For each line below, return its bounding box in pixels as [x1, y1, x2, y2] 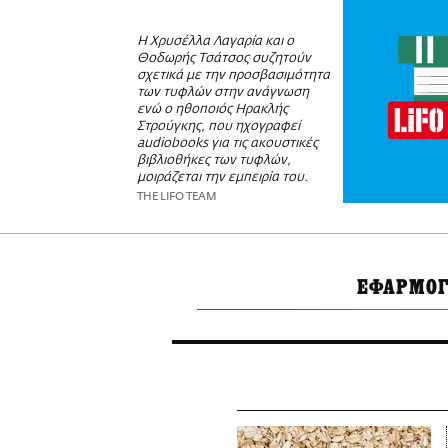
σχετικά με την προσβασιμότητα [137, 69, 330, 83]
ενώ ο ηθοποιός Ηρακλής [137, 103, 288, 117]
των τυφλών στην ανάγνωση [137, 86, 309, 100]
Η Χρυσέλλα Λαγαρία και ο [137, 35, 294, 49]
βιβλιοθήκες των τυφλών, [137, 154, 291, 168]
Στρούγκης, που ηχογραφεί [137, 120, 300, 134]
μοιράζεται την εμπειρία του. [137, 171, 308, 185]
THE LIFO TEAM [137, 190, 217, 204]
